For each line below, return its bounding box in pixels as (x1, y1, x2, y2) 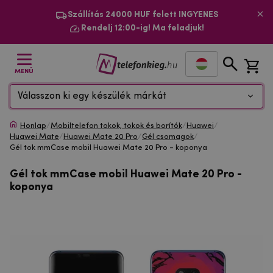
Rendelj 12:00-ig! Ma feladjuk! (81, 24, 204, 33)
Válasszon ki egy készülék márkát (18, 91, 166, 101)
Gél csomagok (142, 133, 194, 141)
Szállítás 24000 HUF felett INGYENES (67, 10, 218, 19)
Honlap (20, 122, 46, 130)
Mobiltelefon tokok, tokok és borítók (51, 122, 182, 130)
